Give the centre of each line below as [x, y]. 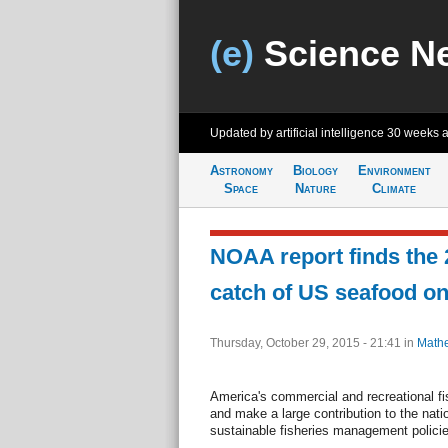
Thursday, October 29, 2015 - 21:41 [306, 343]
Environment [394, 170]
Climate [394, 188]
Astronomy [241, 170]
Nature [315, 188]
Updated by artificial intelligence [298, 133]
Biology [315, 170]
